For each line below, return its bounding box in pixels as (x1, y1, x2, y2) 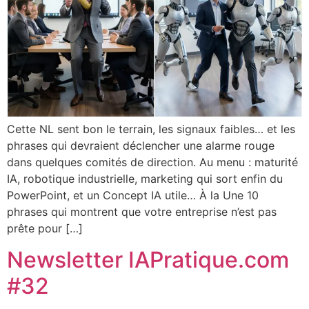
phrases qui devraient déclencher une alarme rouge (7, 139, 275, 153)
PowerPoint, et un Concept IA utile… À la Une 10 (7, 188, 259, 203)
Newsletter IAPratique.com (7, 246, 289, 273)
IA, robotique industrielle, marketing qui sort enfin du (7, 172, 283, 186)
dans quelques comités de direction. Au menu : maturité (7, 155, 298, 170)
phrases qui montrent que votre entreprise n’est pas (7, 205, 277, 219)
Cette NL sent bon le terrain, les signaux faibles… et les (7, 122, 295, 137)
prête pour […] (7, 221, 83, 236)
